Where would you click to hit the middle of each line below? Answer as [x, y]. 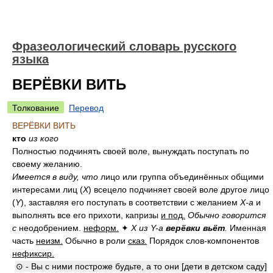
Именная [248, 228]
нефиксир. [33, 253]
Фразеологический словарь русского [124, 46]
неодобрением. [50, 228]
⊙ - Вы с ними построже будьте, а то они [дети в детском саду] [141, 266]
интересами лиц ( [48, 190]
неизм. [49, 241]
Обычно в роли [95, 241]
